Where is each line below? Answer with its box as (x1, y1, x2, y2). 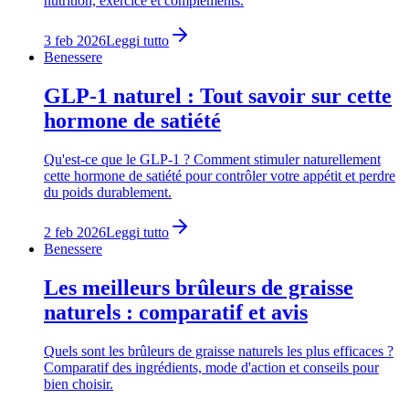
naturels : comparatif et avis (44, 299, 308, 324)
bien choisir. (44, 375, 113, 392)
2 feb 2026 (44, 224, 106, 240)
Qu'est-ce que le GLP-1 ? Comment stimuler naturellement (44, 151, 381, 167)
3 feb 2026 (44, 33, 106, 49)
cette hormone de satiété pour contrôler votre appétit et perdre (44, 167, 395, 184)
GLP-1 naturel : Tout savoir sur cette (44, 83, 392, 108)
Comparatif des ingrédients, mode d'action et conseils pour (44, 359, 379, 375)
